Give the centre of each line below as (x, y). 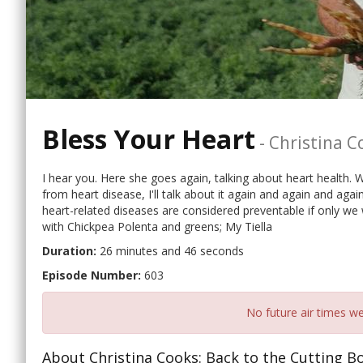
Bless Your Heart (149, 139)
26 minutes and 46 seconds (170, 251)
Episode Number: (92, 275)
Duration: (69, 251)
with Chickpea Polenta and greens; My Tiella (157, 227)
